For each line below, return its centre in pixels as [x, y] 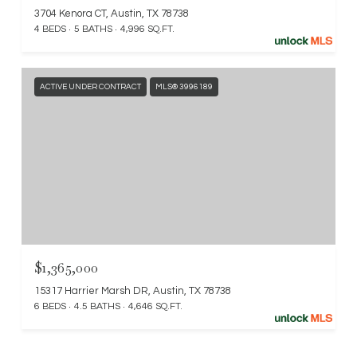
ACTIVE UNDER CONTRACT [90, 86]
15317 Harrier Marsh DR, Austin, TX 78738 [133, 290]
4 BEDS [50, 29]
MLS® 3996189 [184, 86]
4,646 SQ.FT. [155, 306]
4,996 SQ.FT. [147, 29]
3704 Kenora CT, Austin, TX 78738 [112, 13]
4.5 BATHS [97, 306]
